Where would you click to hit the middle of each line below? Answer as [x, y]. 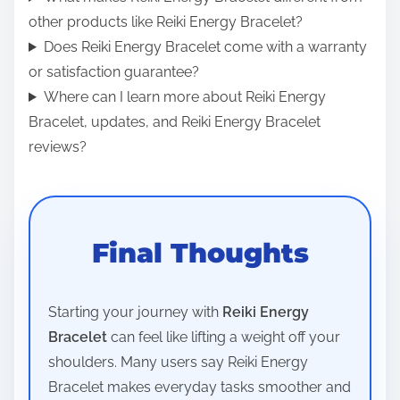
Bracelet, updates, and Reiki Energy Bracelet [175, 121]
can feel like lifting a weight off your [224, 337]
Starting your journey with [135, 312]
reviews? [58, 146]
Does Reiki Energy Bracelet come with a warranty [205, 46]
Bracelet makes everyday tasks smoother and [200, 387]
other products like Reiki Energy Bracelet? [166, 21]
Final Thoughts [200, 253]
